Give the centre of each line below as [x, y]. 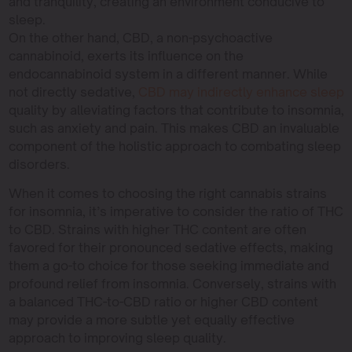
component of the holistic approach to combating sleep [174, 147]
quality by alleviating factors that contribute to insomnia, [176, 110]
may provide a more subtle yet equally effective [151, 320]
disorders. [39, 165]
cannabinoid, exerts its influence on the [126, 56]
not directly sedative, [71, 92]
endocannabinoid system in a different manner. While [168, 74]
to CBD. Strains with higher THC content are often [157, 230]
